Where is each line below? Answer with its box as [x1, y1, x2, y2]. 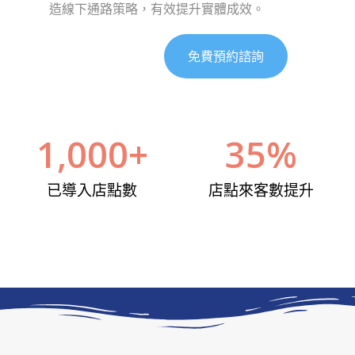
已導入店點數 [47, 179, 138, 200]
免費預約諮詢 [187, 47, 264, 65]
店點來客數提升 [208, 179, 314, 200]
